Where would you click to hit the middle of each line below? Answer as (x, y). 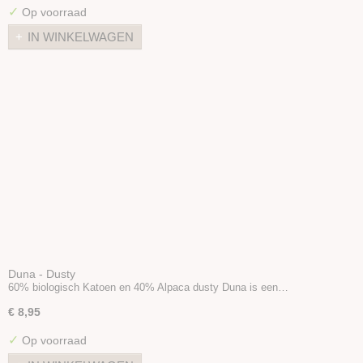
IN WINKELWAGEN (81, 37)
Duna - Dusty (42, 273)
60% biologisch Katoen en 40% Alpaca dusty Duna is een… (148, 287)
